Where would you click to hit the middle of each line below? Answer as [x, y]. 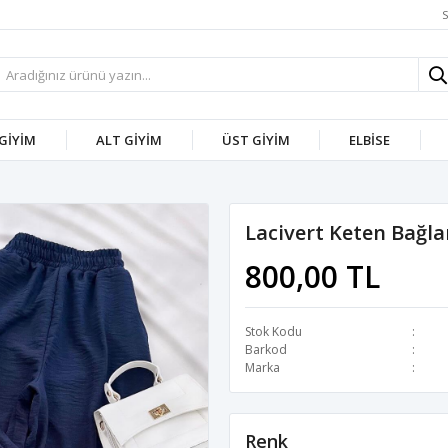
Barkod [266, 349]
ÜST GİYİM [255, 140]
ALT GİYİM [128, 140]
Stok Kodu [273, 331]
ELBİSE [370, 140]
